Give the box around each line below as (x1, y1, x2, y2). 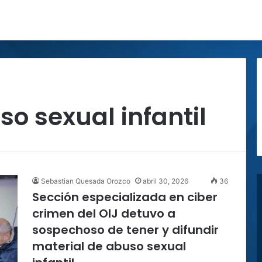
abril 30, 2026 (143, 177, 188, 185)
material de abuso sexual (32, 238, 186, 254)
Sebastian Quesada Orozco (41, 177, 130, 185)
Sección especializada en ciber (32, 189, 218, 205)
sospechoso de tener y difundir (32, 222, 219, 238)
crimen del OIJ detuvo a (32, 205, 175, 222)
